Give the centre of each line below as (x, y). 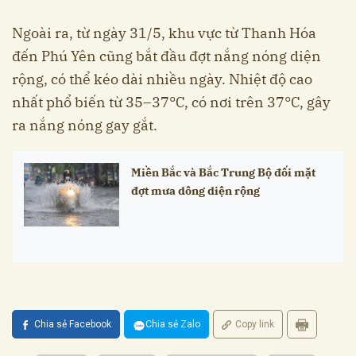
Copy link (255, 325)
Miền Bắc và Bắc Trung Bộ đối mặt (223, 172)
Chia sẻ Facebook (73, 325)
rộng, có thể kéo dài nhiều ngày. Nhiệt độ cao (162, 79)
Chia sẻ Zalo (173, 325)
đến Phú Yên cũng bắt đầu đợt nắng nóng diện (166, 56)
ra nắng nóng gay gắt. (85, 126)
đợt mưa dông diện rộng (195, 191)
